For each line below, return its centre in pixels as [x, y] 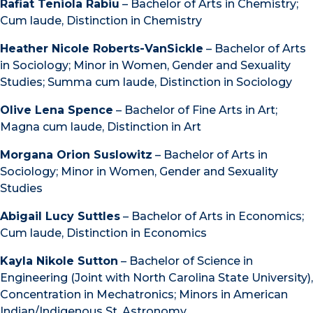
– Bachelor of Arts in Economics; [212, 216]
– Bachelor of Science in [185, 261]
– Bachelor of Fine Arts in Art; [195, 110]
